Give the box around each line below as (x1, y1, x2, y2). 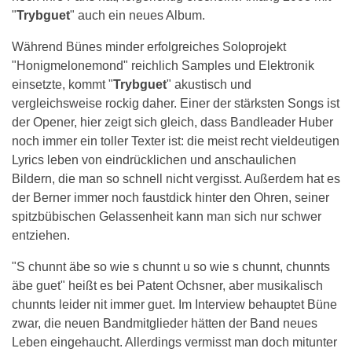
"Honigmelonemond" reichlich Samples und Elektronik (12, 58, 314, 72)
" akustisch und (167, 77, 251, 91)
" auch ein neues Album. (70, 8, 205, 22)
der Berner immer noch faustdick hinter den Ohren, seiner (12, 190, 329, 204)
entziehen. (12, 228, 70, 242)
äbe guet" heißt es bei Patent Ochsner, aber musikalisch (12, 278, 323, 292)
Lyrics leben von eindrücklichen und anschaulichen (12, 152, 296, 167)
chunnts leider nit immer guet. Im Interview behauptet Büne (12, 297, 337, 311)
